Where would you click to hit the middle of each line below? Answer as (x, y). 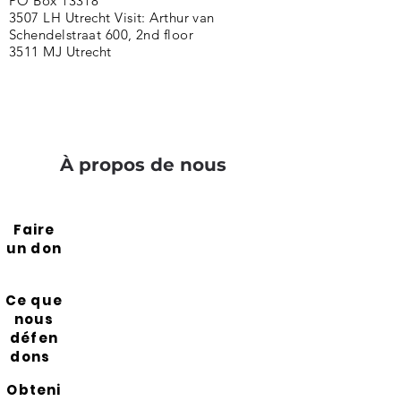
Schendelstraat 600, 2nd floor (102, 34)
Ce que (34, 300)
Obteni (34, 390)
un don (34, 248)
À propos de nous (143, 165)
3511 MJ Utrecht (60, 51)
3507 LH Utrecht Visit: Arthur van (112, 17)
